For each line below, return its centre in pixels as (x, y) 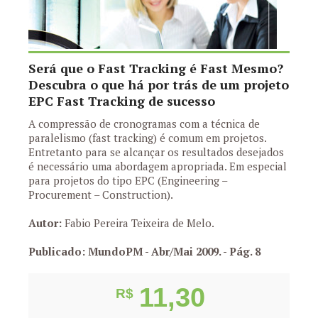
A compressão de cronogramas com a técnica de (144, 124)
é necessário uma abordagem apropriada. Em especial (158, 166)
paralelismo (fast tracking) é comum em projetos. (147, 138)
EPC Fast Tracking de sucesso (122, 101)
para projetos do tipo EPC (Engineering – (128, 180)
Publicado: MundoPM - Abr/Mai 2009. (126, 251)
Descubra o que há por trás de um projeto (159, 84)
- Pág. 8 (242, 251)
